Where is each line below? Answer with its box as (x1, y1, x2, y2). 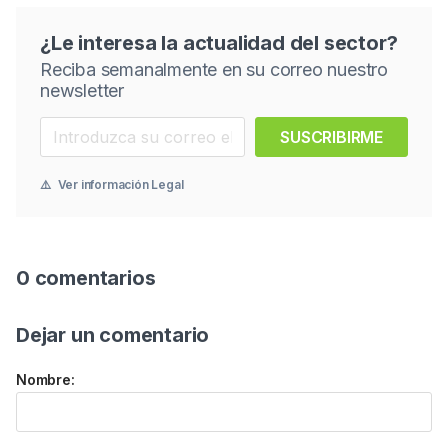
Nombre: (16, 370, 75, 388)
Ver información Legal (54, 176, 184, 192)
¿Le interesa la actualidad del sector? (40, 30, 398, 55)
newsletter (40, 79, 125, 101)
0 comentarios (16, 265, 156, 290)
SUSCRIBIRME (280, 126, 383, 147)
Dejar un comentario (16, 322, 210, 347)
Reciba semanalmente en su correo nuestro (40, 58, 388, 80)
